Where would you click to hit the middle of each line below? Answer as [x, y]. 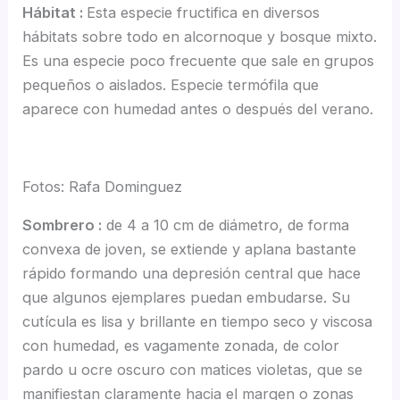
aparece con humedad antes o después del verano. [198, 109]
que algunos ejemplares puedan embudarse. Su [187, 298]
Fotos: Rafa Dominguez [103, 187]
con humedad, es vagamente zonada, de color [181, 346]
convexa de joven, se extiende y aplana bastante [190, 250]
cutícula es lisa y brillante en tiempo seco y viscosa [198, 322]
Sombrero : [62, 225]
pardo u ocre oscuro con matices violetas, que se [193, 370]
